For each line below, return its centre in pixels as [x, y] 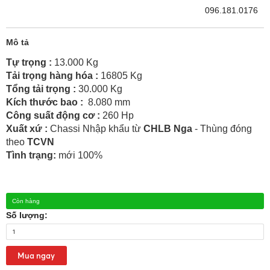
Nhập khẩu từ [113, 128]
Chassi [65, 128]
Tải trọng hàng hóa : [53, 75]
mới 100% [79, 155]
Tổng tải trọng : [42, 89]
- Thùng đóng [222, 128]
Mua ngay [36, 256]
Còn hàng [26, 201]
